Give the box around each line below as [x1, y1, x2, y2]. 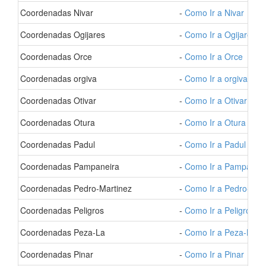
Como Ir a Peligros [185, 204, 255, 216]
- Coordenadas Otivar [15, 94, 96, 106]
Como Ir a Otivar [185, 94, 247, 106]
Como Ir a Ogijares [185, 28, 256, 40]
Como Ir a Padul [185, 138, 246, 150]
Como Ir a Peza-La [185, 226, 256, 238]
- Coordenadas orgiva [15, 72, 97, 84]
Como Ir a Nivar [185, 7, 244, 18]
